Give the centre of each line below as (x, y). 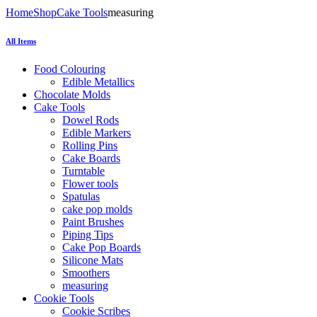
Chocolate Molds (72, 94)
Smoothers (86, 272)
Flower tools (90, 183)
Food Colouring (70, 69)
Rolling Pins (90, 145)
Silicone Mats (93, 260)
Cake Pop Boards (102, 247)
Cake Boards (91, 158)
